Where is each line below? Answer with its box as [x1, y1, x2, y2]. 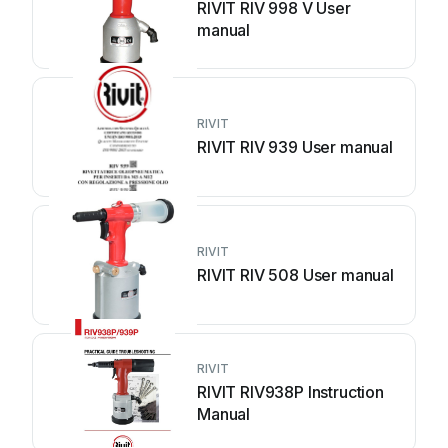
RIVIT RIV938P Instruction [197, 382, 384, 402]
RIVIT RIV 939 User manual [197, 137, 393, 157]
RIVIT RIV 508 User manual [197, 265, 394, 285]
